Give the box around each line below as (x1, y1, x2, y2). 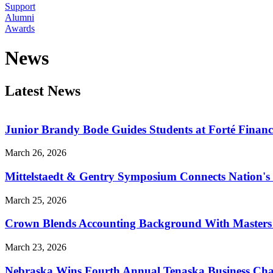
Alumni (5, 12, 34, 23)
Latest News (5, 82, 80, 99)
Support (5, 1, 35, 12)
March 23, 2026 (5, 242, 66, 253)
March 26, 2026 (5, 147, 66, 158)
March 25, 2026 (5, 194, 66, 205)
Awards (5, 23, 35, 34)
